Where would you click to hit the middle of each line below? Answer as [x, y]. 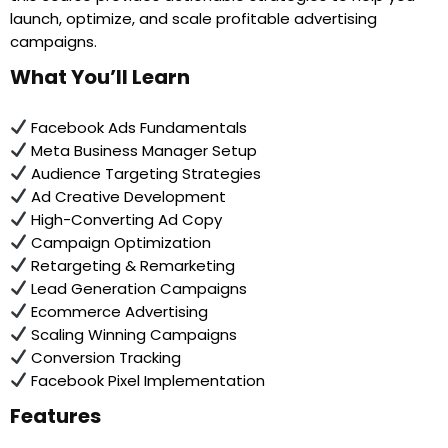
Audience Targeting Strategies [144, 173]
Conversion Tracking [104, 357]
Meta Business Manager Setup [142, 150]
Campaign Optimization [119, 242]
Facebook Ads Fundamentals [137, 127]
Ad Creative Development [127, 196]
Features [55, 415]
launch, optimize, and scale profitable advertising [193, 18]
